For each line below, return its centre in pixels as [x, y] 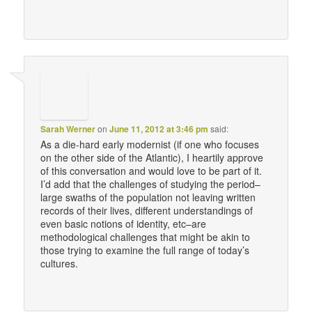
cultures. [59, 263]
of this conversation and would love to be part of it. [151, 170]
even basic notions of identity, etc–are [123, 223]
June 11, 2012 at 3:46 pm [158, 128]
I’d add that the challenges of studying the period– [150, 184]
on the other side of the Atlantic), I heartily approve [151, 157]
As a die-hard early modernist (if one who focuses [149, 144]
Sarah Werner [68, 128]
